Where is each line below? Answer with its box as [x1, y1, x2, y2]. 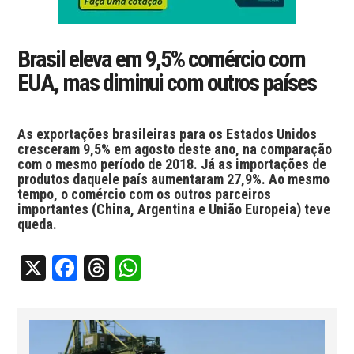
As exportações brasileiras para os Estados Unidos [17, 126, 318, 142]
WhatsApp [141, 253, 243, 283]
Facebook [77, 253, 171, 283]
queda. [17, 216, 58, 232]
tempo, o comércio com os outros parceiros [17, 186, 272, 202]
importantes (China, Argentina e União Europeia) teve [17, 201, 331, 217]
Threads [109, 253, 190, 283]
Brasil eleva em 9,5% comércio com [17, 45, 306, 73]
